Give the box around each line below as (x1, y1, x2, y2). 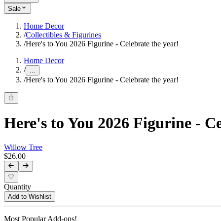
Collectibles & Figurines (26, 31, 101, 39)
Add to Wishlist (8, 193, 51, 201)
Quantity (4, 183, 31, 191)
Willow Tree (4, 143, 42, 151)
